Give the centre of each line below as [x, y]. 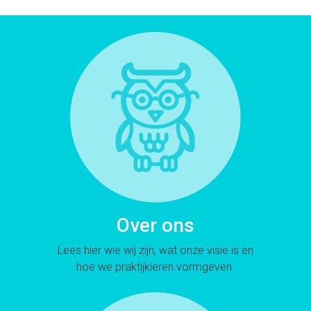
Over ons [155, 226]
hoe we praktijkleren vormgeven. [155, 267]
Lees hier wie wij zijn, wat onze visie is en [155, 251]
